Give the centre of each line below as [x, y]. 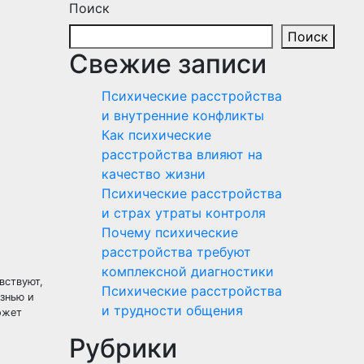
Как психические [156, 135]
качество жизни [153, 174]
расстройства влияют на [182, 154]
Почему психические [169, 232]
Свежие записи [167, 64]
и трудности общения [172, 310]
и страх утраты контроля [183, 213]
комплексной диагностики [187, 271]
